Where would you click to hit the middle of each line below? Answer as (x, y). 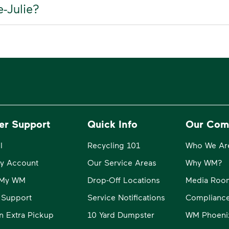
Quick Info (112, 123)
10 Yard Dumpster (121, 214)
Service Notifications (126, 197)
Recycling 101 (113, 145)
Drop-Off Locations (123, 179)
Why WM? (204, 162)
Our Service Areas (122, 162)
